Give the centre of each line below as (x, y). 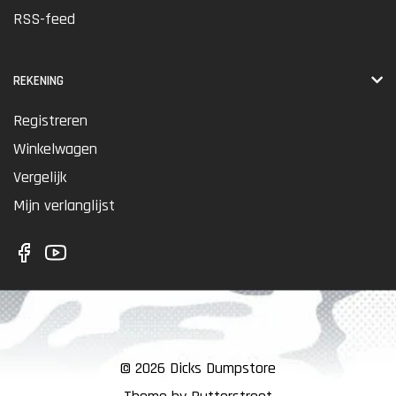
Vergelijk (40, 177)
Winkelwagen (55, 148)
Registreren (50, 120)
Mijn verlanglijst (64, 205)
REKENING (38, 80)
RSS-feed (44, 19)
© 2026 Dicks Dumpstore (198, 368)
